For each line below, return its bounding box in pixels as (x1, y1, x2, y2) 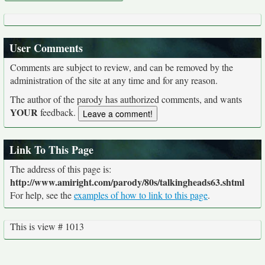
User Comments (9, 40, 83, 56)
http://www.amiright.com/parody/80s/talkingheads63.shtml (10, 175, 244, 189)
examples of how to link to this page (74, 189, 208, 202)
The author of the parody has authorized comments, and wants (10, 93, 242, 105)
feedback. (38, 106, 78, 118)
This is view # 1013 (10, 220, 84, 233)
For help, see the (10, 189, 74, 202)
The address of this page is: (10, 163, 111, 176)
